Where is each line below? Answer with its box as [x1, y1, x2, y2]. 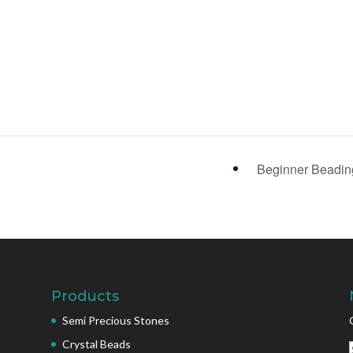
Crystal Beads [61, 337, 131, 351]
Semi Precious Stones [61, 314, 169, 328]
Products [50, 288, 119, 306]
